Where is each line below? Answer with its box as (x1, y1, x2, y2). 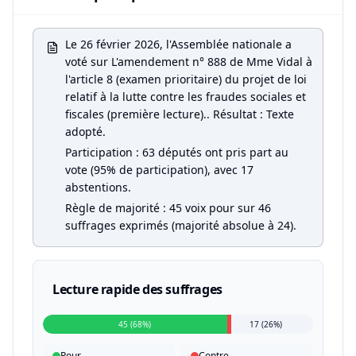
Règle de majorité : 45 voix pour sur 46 (65, 200, 271, 215)
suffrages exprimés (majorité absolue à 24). (65, 218, 296, 233)
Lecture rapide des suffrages (52, 281, 222, 298)
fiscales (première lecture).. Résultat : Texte (65, 106, 294, 122)
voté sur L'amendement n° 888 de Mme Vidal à (65, 54, 312, 69)
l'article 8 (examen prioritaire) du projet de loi (65, 72, 307, 87)
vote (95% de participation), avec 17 (65, 162, 253, 177)
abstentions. (65, 180, 131, 195)
